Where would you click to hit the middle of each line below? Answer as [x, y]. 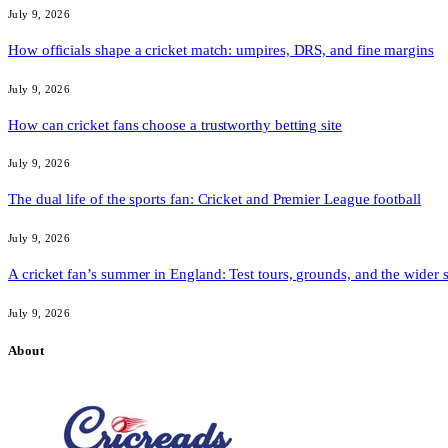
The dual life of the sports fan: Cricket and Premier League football [214, 199]
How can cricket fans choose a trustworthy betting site [175, 124]
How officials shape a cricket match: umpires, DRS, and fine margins [221, 49]
